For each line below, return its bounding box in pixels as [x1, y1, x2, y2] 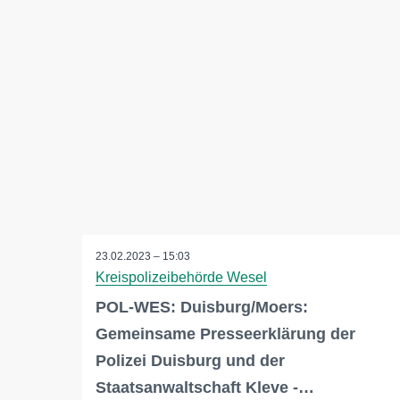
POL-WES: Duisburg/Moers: [96, 298, 308, 317]
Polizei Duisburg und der [96, 352, 285, 371]
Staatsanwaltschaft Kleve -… [96, 379, 314, 397]
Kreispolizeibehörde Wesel [96, 270, 267, 286]
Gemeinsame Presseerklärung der [96, 325, 355, 344]
